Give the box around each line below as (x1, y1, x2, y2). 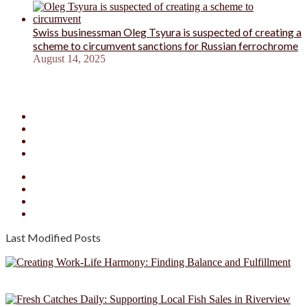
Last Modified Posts (5, 230, 101, 244)
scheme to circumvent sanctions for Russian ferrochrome (33, 38, 298, 52)
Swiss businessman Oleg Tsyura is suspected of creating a (33, 25, 302, 38)
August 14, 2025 (33, 52, 106, 64)
